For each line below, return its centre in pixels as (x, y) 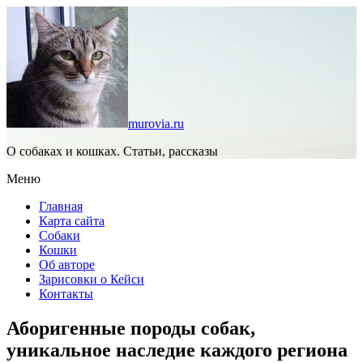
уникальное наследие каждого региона (177, 350)
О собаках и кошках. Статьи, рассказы (112, 151)
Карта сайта (72, 221)
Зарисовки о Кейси (92, 279)
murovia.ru (156, 124)
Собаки (60, 235)
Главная (61, 206)
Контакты (66, 294)
